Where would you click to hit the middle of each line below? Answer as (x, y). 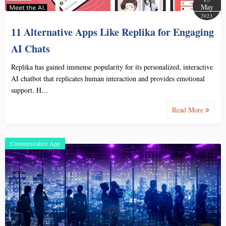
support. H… (30, 90)
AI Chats (31, 48)
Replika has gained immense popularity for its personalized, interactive (112, 67)
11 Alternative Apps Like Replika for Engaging (112, 32)
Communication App (35, 143)
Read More (189, 109)
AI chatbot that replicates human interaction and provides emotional (108, 78)
